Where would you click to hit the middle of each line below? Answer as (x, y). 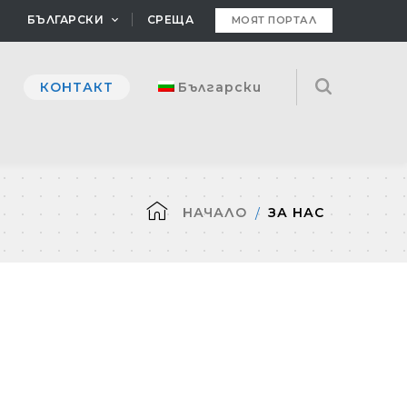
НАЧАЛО (215, 213)
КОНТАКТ (76, 87)
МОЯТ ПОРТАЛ (273, 20)
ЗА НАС (296, 213)
